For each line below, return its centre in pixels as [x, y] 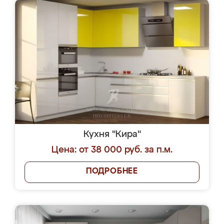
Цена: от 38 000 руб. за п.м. [112, 150]
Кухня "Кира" [112, 134]
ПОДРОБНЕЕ [112, 171]
